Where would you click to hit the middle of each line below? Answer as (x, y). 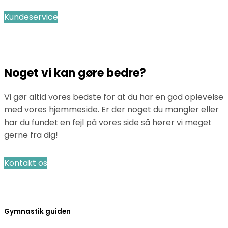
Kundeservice (31, 17)
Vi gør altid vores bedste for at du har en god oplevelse (114, 97)
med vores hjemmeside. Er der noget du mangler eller (111, 110)
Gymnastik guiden (37, 211)
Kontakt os (26, 163)
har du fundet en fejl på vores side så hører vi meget (108, 123)
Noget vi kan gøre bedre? (75, 73)
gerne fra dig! (31, 135)
